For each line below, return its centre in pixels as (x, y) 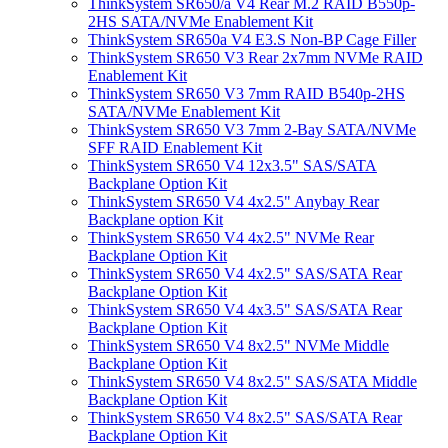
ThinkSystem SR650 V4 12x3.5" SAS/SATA (232, 165)
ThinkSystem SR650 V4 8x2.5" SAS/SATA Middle (252, 381)
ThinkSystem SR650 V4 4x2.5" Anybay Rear (233, 201)
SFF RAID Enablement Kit (175, 147)
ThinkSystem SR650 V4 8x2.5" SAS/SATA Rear (245, 417)
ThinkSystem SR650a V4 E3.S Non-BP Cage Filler (252, 39)
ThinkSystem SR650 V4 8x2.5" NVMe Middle (238, 345)
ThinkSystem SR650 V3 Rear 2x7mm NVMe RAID (255, 57)
